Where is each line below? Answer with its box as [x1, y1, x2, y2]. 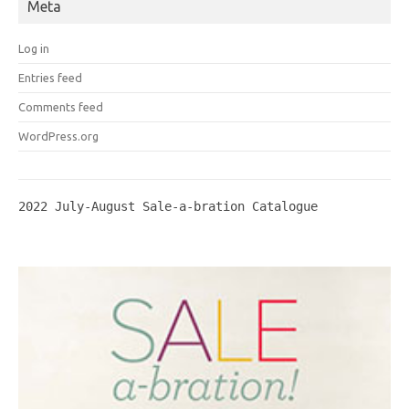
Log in [18, 41, 49, 55]
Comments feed [18, 100, 103, 113]
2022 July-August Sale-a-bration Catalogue [18, 198, 318, 214]
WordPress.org [18, 129, 99, 142]
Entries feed [18, 70, 82, 84]
